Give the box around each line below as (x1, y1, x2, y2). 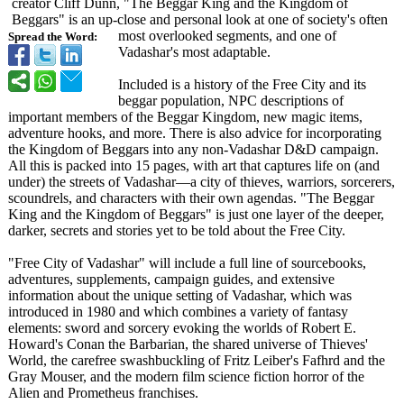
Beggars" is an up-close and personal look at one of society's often (12, 12, 388, 27)
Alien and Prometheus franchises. (8, 385, 198, 400)
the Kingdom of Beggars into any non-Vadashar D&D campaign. (8, 142, 379, 157)
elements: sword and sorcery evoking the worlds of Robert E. (8, 320, 356, 335)
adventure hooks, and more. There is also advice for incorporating (8, 125, 381, 141)
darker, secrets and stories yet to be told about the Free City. (8, 223, 345, 238)
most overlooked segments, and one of (118, 28, 336, 43)
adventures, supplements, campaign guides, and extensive (8, 271, 335, 287)
